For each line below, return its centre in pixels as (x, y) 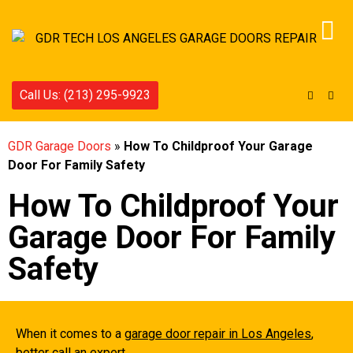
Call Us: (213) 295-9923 (85, 95)
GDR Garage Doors (59, 146)
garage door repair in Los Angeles (218, 334)
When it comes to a (70, 334)
